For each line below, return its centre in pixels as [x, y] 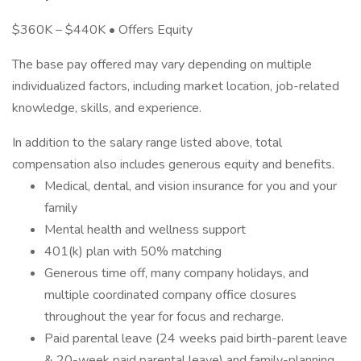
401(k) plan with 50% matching [133, 251]
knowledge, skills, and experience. [107, 108]
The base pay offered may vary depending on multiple [162, 64]
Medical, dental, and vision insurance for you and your [191, 186]
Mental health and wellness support [145, 230]
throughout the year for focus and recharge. [164, 317]
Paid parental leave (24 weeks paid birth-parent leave [196, 338]
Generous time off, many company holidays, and [176, 273]
